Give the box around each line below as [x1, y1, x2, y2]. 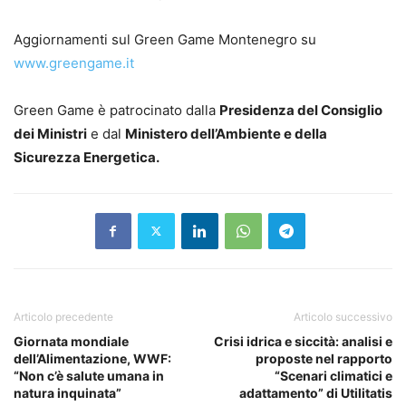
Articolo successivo [294, 309, 392, 324]
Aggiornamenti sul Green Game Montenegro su [14, 30, 316, 48]
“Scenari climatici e [275, 367, 392, 383]
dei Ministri [14, 124, 87, 142]
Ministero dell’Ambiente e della [125, 124, 327, 142]
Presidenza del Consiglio [219, 101, 382, 119]
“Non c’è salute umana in [14, 367, 164, 383]
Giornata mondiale [14, 333, 129, 349]
